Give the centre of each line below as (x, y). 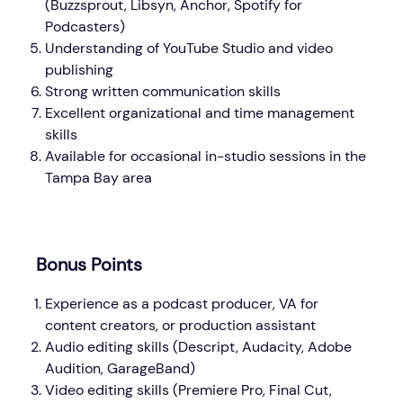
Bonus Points (89, 264)
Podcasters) (85, 26)
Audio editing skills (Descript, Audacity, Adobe (198, 346)
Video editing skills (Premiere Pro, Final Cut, (188, 390)
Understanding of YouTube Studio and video (189, 48)
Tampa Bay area (99, 177)
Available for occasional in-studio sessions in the (206, 156)
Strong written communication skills (163, 91)
